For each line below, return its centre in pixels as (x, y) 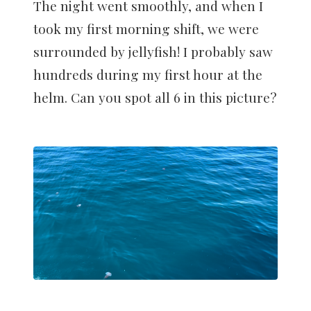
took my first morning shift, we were (146, 29)
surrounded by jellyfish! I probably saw (153, 52)
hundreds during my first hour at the (148, 75)
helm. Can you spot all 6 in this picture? (155, 98)
